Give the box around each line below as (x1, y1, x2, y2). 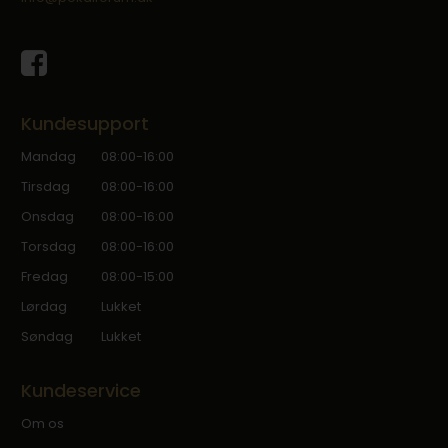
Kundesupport (21, 110, 150, 136)
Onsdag (21, 206, 75, 226)
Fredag (21, 266, 69, 286)
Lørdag (21, 296, 68, 316)
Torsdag (21, 236, 77, 256)
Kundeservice (21, 377, 142, 403)
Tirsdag (21, 176, 71, 196)
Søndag (21, 326, 74, 346)
